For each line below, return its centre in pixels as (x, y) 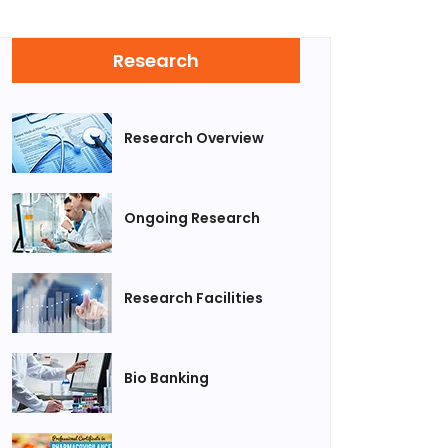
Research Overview (194, 137)
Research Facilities (193, 297)
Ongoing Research (192, 217)
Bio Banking (166, 377)
